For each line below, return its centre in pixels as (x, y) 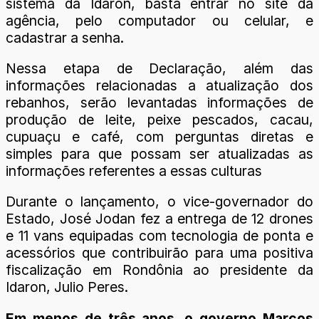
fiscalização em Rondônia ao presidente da (159, 270)
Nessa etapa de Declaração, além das (159, 69)
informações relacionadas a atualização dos (159, 86)
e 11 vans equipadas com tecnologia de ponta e (159, 236)
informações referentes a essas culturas (134, 171)
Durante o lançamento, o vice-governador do (159, 202)
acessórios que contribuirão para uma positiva (159, 253)
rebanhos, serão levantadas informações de (159, 103)
